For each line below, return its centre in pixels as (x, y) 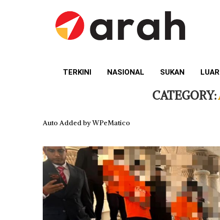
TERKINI (77, 72)
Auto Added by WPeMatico (86, 123)
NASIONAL (126, 72)
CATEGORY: (185, 96)
